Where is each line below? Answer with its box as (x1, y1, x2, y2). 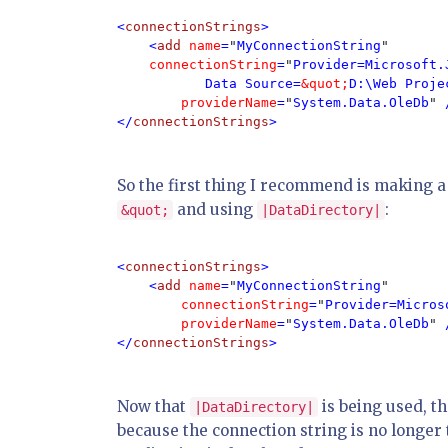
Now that (117, 397, 190, 416)
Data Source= (117, 76, 301, 91)
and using (173, 200, 257, 219)
